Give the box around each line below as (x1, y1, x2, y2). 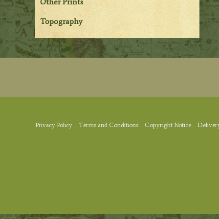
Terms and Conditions (79, 121, 138, 129)
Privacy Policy (35, 121, 72, 129)
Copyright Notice (145, 121, 191, 129)
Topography (40, 16, 83, 26)
